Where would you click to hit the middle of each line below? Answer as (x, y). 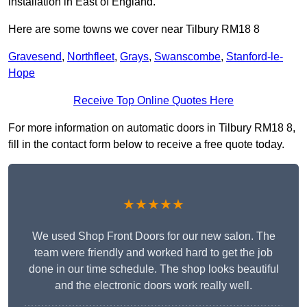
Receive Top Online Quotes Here (153, 101)
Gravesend (35, 57)
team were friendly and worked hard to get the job (153, 253)
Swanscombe (187, 57)
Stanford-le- (255, 57)
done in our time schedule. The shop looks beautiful (153, 269)
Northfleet (91, 57)
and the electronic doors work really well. (153, 286)
